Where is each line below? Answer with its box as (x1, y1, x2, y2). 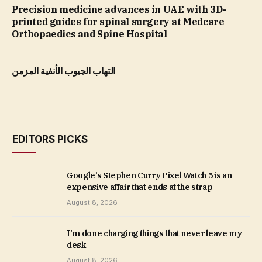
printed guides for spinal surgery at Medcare (12, 15, 225, 27)
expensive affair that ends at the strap (67, 181, 213, 192)
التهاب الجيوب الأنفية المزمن (12, 64, 115, 77)
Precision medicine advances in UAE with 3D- (12, 3, 226, 15)
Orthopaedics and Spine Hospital (12, 27, 167, 40)
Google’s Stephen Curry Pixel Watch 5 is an (67, 170, 232, 181)
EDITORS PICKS (12, 133, 88, 145)
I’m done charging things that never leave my (67, 227, 242, 239)
